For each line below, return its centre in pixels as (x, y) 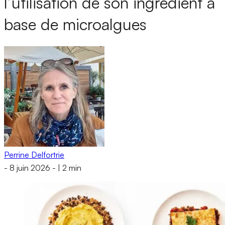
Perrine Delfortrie (34, 154)
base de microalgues (75, 24)
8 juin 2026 (30, 168)
